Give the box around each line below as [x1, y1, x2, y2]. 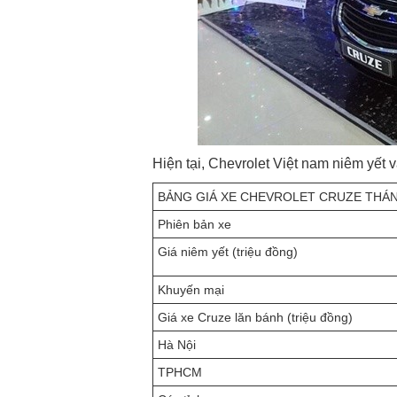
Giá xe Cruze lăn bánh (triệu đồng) [158, 310, 353, 324]
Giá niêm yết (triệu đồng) [158, 245, 298, 259]
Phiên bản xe [158, 217, 231, 231]
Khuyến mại [158, 283, 224, 297]
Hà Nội [158, 338, 196, 352]
